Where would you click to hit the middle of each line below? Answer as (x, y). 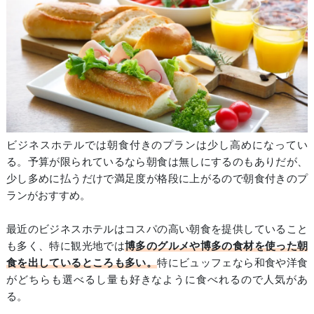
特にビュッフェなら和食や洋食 (233, 262)
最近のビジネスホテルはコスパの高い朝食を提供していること (157, 228)
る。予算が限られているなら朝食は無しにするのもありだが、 (157, 161)
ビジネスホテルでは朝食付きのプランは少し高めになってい (157, 144)
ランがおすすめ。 (48, 195)
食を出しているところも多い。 (82, 262)
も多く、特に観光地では (66, 245)
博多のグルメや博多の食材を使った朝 (217, 245)
